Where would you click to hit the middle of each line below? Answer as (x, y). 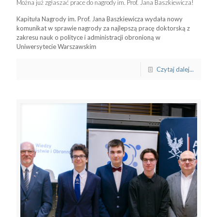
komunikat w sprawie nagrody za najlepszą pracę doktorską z (103, 28)
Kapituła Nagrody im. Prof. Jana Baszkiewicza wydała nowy (99, 19)
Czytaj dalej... (175, 69)
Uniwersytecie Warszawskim (56, 46)
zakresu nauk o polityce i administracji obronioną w (88, 37)
